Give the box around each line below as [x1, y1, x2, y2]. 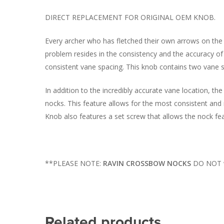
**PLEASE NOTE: [45, 158, 103, 168]
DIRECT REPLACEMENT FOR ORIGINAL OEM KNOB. [45, 12, 215, 22]
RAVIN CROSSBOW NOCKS [103, 158, 191, 168]
